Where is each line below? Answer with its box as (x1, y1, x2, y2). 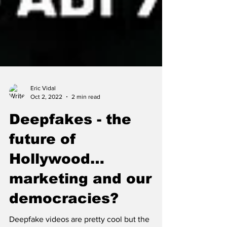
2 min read (71, 109, 100, 117)
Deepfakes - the (9, 128, 131, 144)
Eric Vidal (30, 101, 56, 108)
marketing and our (9, 187, 152, 203)
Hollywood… (9, 168, 104, 183)
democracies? (9, 207, 119, 223)
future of (9, 148, 76, 164)
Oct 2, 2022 (30, 109, 62, 117)
